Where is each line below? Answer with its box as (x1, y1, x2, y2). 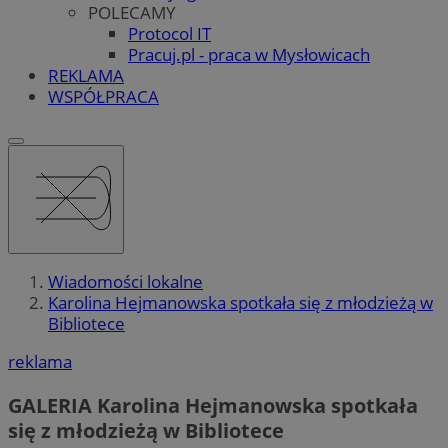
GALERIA (8, 391, 92, 419)
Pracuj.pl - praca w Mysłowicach (128, 42, 370, 66)
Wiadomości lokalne (48, 270, 203, 294)
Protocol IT (128, 21, 211, 45)
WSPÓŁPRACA (48, 84, 159, 108)
